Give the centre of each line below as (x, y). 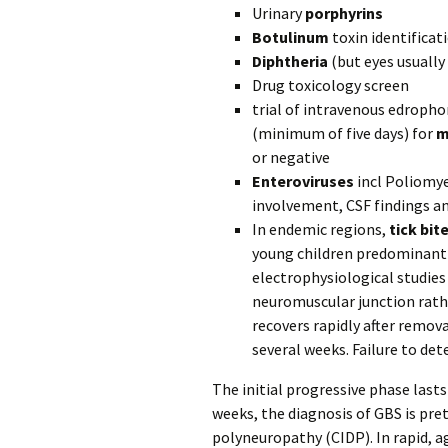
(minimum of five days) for (344, 133)
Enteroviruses (303, 181)
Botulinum (290, 37)
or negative (291, 157)
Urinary (278, 13)
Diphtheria (290, 61)
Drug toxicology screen (330, 85)
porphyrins (344, 13)
